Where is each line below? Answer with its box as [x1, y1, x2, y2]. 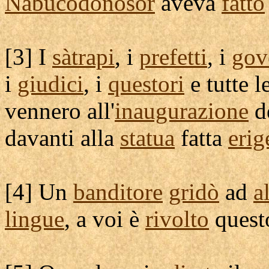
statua [120, 125, 175, 151]
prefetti [139, 44, 207, 70]
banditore [73, 179, 163, 205]
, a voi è [64, 206, 145, 232]
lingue [5, 206, 64, 232]
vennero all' [5, 98, 115, 124]
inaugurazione [115, 98, 249, 124]
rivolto [145, 206, 209, 232]
